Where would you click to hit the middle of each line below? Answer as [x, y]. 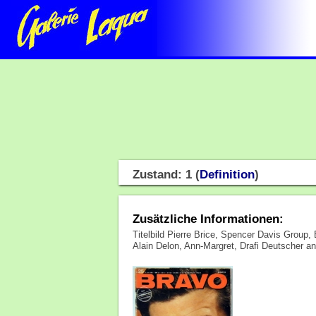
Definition [227, 175]
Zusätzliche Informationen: [208, 219]
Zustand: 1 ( [166, 175]
